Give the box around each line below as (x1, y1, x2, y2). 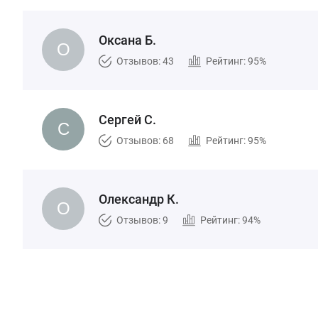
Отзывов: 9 (116, 214, 168, 226)
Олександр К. (99, 192, 179, 207)
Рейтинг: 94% (200, 214, 261, 226)
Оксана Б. (99, 33, 156, 48)
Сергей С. (99, 112, 156, 127)
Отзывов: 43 (116, 55, 174, 67)
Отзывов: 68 (116, 135, 174, 146)
